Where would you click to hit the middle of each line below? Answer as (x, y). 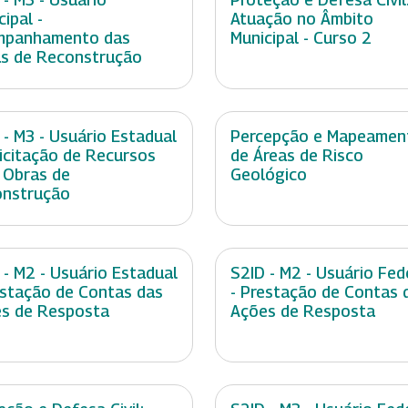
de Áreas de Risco (297, 156)
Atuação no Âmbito (302, 19)
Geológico (269, 175)
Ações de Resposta (303, 311)
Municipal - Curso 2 (301, 38)
